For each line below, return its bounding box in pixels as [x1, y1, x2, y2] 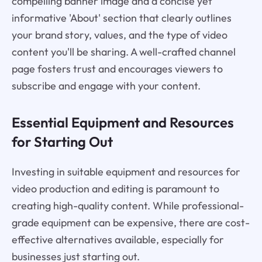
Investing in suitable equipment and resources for [11, 164, 240, 178]
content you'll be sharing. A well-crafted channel [11, 44, 236, 58]
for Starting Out [11, 132, 113, 150]
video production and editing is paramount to [11, 181, 219, 195]
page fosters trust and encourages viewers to [11, 61, 223, 75]
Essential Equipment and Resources [11, 113, 234, 131]
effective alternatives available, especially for [11, 232, 224, 246]
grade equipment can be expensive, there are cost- [11, 215, 250, 229]
